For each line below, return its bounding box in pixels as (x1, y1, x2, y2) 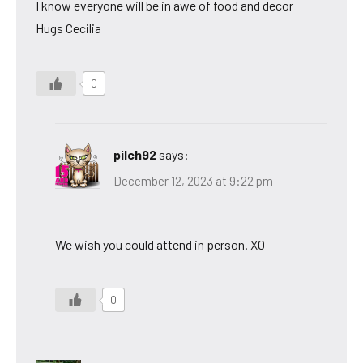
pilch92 (113, 147, 156, 163)
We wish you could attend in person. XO (55, 236, 265, 252)
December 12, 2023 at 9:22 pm (113, 173, 273, 188)
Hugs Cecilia (36, 20, 101, 36)
